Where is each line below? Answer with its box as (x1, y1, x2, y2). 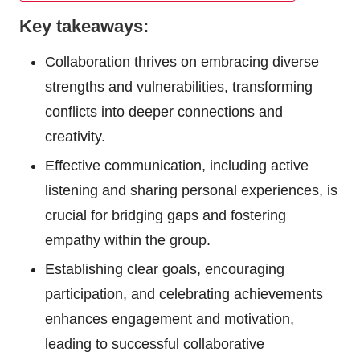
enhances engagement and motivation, (45, 311, 294, 328)
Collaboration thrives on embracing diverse (45, 54, 319, 71)
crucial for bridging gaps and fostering (45, 207, 286, 224)
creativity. (45, 129, 105, 145)
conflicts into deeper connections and (45, 104, 283, 121)
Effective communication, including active (45, 157, 309, 174)
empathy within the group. (45, 232, 211, 249)
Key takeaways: (19, 16, 149, 37)
